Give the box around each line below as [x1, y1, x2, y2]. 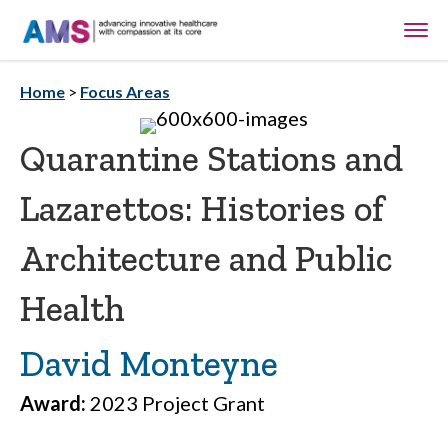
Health [20, 287, 125, 330]
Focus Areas [80, 82, 170, 101]
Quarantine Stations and [20, 137, 403, 180]
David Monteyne [20, 342, 278, 385]
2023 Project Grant [90, 391, 265, 415]
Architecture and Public [20, 237, 392, 280]
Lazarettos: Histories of [20, 187, 384, 230]
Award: [20, 391, 90, 415]
